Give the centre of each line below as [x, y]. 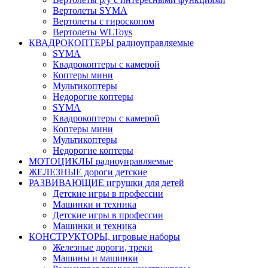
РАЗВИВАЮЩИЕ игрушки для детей [106, 182]
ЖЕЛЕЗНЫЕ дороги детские [88, 172]
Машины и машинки [95, 258]
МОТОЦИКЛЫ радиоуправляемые [101, 161]
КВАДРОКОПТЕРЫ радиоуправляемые [111, 42]
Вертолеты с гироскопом [103, 21]
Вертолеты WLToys [92, 32]
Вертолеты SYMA [90, 10]
